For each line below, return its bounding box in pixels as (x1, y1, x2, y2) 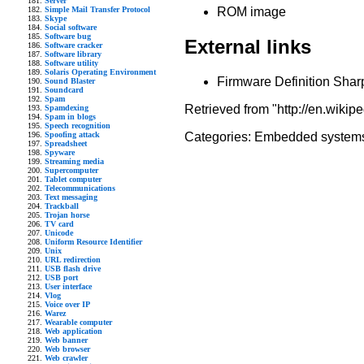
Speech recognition (45, 121, 110, 130)
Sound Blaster (45, 76, 95, 85)
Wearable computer (45, 318, 112, 327)
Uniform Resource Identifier (45, 237, 142, 246)
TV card (45, 219, 74, 228)
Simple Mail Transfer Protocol (45, 5, 150, 14)
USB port (45, 273, 78, 282)
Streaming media (45, 157, 104, 166)
